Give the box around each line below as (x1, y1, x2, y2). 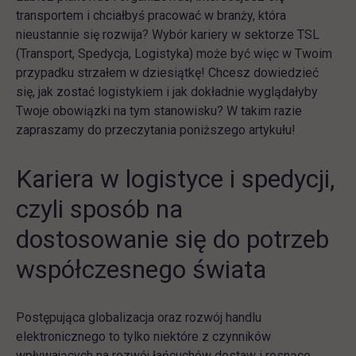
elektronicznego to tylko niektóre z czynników (16, 329, 271, 344)
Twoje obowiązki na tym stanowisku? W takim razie (16, 103, 302, 118)
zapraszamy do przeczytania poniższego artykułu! (16, 122, 296, 137)
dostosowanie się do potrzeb (16, 224, 329, 254)
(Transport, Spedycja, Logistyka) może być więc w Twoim (16, 46, 332, 61)
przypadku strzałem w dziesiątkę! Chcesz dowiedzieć (16, 65, 319, 80)
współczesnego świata (16, 254, 266, 284)
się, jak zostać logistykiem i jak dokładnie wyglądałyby (16, 84, 318, 99)
